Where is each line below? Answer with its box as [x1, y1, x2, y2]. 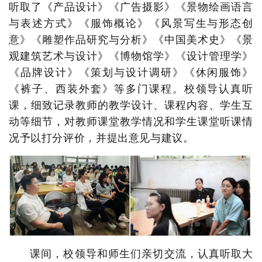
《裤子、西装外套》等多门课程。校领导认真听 [9, 83, 253, 95]
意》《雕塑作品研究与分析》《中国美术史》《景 [9, 34, 253, 46]
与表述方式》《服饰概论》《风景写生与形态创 [9, 18, 253, 30]
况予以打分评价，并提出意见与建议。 [9, 132, 194, 144]
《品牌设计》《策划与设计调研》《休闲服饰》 [9, 67, 253, 79]
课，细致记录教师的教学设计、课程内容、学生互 [9, 99, 253, 112]
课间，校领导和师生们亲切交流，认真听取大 [30, 247, 253, 260]
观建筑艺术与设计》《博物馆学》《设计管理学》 [9, 50, 253, 63]
